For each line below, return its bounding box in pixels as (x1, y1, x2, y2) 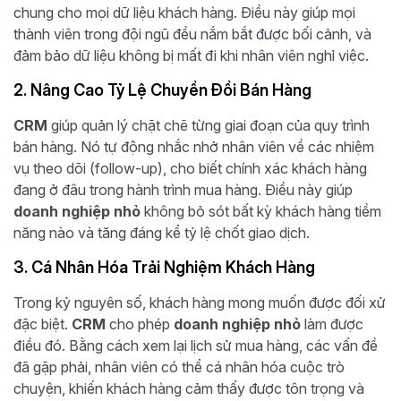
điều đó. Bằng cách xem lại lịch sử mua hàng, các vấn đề (13, 336, 378, 354)
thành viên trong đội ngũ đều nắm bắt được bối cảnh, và (13, 24, 371, 43)
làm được (301, 314, 363, 333)
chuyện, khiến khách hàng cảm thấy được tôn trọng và (13, 379, 364, 397)
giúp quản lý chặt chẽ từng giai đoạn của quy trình (47, 115, 370, 134)
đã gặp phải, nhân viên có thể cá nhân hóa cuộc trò (13, 357, 345, 376)
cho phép (106, 314, 174, 333)
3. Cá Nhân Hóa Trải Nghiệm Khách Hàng (13, 257, 315, 277)
